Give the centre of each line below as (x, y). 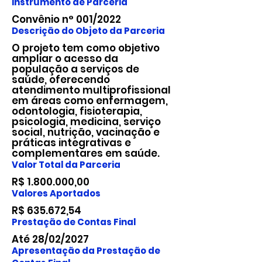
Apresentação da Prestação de (86, 251)
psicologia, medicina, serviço (86, 122)
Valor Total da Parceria (67, 165)
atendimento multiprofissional (91, 90)
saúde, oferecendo (61, 80)
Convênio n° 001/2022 (66, 19)
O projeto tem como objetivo (86, 48)
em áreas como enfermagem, (90, 101)
